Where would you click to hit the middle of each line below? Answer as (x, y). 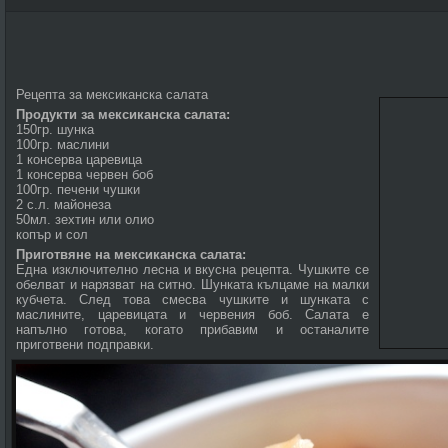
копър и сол (52, 234)
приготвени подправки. (85, 344)
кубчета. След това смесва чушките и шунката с (192, 299)
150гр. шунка (55, 129)
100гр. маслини (62, 144)
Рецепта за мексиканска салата (112, 94)
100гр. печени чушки (78, 189)
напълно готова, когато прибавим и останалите (192, 329)
